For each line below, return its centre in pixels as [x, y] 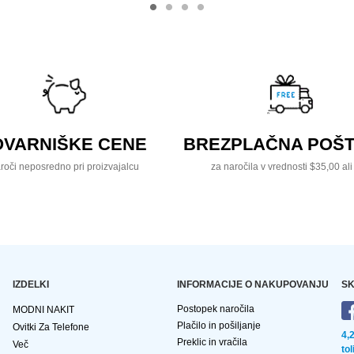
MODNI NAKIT [43, 310]
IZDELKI [31, 285]
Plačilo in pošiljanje [219, 326]
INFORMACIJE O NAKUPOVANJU [253, 285]
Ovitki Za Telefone [51, 328]
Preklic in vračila [212, 343]
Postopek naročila [216, 309]
